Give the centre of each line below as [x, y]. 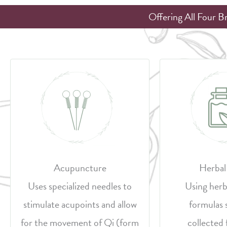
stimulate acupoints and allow [80, 204]
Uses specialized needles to [80, 186]
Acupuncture [80, 168]
